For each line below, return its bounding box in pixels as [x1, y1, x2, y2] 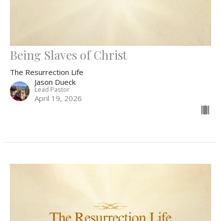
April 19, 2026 [35, 93, 82, 104]
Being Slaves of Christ [10, 47, 127, 63]
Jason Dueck [35, 77, 75, 87]
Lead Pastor [35, 85, 70, 94]
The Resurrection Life [10, 67, 83, 77]
